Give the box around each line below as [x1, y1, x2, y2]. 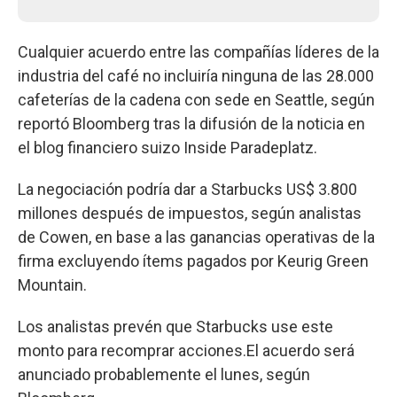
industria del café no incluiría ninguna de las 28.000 [18, 66, 374, 85]
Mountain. [18, 275, 87, 294]
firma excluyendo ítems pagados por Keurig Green [18, 251, 369, 270]
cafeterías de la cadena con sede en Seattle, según [18, 90, 375, 109]
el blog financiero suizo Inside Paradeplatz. [18, 137, 317, 157]
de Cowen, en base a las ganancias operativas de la [18, 227, 375, 246]
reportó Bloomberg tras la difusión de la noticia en [18, 113, 365, 133]
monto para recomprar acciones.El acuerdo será [18, 340, 354, 360]
